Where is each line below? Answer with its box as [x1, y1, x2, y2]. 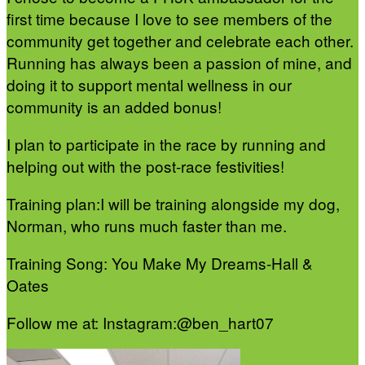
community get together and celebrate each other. [7, 29, 354, 52]
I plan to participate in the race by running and [7, 133, 326, 156]
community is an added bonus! [7, 95, 222, 118]
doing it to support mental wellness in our [7, 73, 292, 96]
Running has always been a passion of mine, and [7, 51, 352, 74]
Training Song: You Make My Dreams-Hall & [7, 252, 313, 275]
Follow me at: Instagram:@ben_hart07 [7, 311, 274, 334]
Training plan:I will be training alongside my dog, [7, 192, 340, 215]
